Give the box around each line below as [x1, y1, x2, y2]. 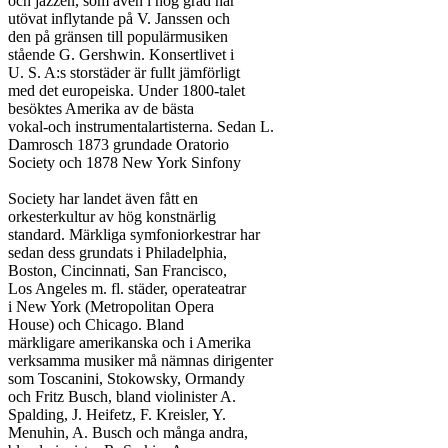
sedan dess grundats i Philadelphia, [8, 244, 227, 261]
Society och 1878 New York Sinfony [8, 154, 241, 171]
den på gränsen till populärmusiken [8, 28, 228, 45]
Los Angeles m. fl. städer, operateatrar [8, 280, 246, 297]
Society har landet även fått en [8, 190, 198, 207]
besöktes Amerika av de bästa [8, 100, 194, 117]
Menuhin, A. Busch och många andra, [8, 424, 248, 441]
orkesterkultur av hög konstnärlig [8, 208, 216, 225]
